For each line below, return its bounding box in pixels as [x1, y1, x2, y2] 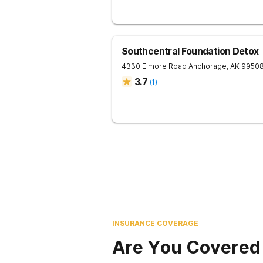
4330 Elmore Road [122, 62, 187, 70]
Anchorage [188, 62, 227, 70]
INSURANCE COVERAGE [112, 219, 198, 228]
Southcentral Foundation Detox [122, 45, 259, 57]
